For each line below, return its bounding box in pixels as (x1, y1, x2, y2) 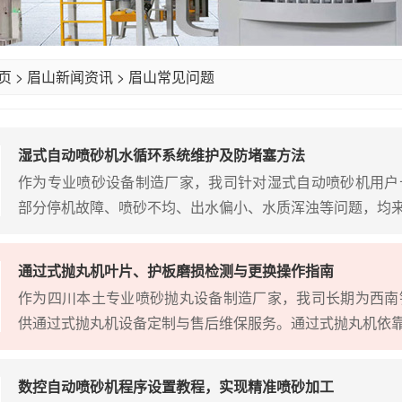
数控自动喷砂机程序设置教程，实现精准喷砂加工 (18, 376, 334, 397)
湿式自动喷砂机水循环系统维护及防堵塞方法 (18, 144, 305, 165)
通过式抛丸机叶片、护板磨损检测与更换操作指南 (18, 260, 334, 281)
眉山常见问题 (128, 66, 214, 87)
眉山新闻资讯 (27, 66, 113, 87)
